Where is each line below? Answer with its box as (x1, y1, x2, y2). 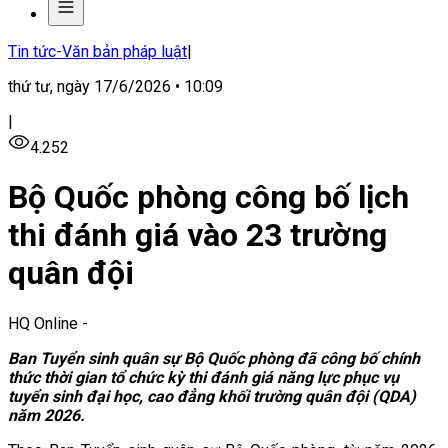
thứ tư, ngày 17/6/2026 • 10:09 (8, 77, 223, 96)
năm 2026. (8, 405, 85, 425)
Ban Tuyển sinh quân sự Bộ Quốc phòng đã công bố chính (8, 348, 420, 368)
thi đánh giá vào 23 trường (8, 216, 387, 255)
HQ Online (8, 313, 78, 333)
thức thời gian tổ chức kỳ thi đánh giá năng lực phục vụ (8, 367, 399, 387)
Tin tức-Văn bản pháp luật (8, 42, 187, 61)
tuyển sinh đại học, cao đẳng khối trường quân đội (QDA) (8, 386, 416, 406)
